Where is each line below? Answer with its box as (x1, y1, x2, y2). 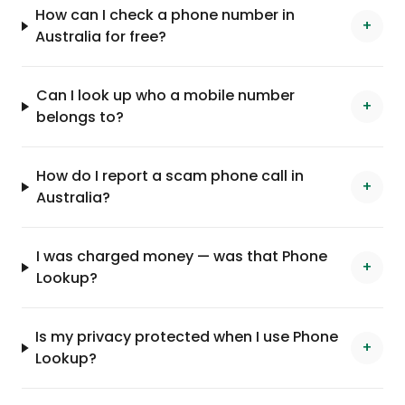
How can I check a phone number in (34, 5, 295, 25)
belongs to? (35, 107, 124, 127)
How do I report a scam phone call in (36, 165, 304, 186)
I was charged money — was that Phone (35, 246, 327, 267)
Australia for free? (34, 26, 166, 47)
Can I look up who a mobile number (35, 85, 295, 106)
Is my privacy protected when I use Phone (35, 326, 339, 347)
